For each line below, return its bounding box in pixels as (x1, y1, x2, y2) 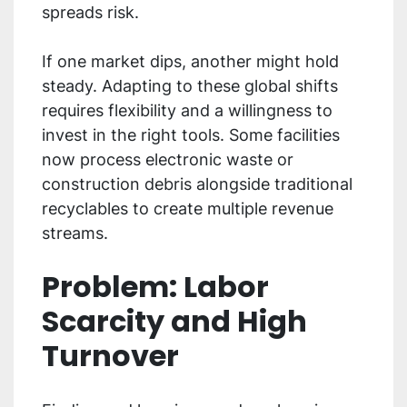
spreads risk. (42, 3, 144, 23)
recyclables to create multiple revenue (42, 199, 333, 219)
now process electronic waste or (42, 150, 293, 170)
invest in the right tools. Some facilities (42, 125, 340, 145)
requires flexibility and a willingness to (42, 101, 333, 121)
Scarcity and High (42, 301, 307, 342)
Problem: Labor (42, 266, 269, 308)
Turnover (42, 335, 179, 377)
